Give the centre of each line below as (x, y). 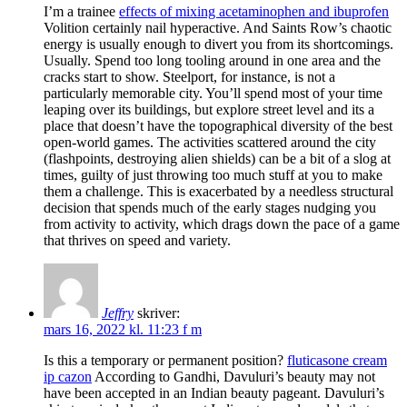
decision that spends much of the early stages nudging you (210, 207)
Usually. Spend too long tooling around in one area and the (212, 60)
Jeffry (118, 313)
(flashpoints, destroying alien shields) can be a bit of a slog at (217, 158)
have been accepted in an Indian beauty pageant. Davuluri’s (214, 392)
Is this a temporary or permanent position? (165, 360)
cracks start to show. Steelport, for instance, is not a (189, 76)
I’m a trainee (81, 11)
